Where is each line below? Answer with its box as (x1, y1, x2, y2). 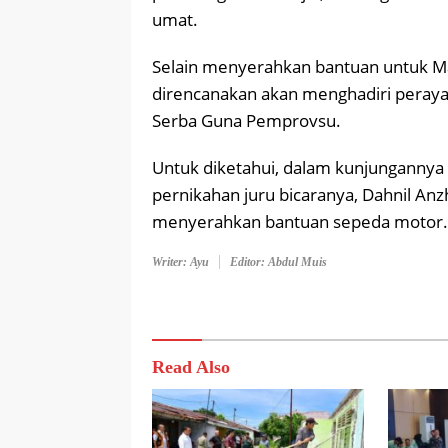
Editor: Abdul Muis (230, 255, 327, 270)
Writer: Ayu (152, 255, 209, 270)
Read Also (152, 357, 230, 378)
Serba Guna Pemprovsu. (152, 109, 341, 133)
